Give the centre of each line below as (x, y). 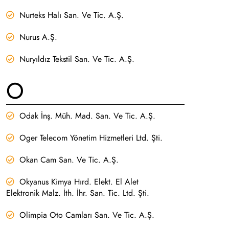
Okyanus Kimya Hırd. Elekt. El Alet (79, 182)
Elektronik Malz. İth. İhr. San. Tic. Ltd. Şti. (77, 193)
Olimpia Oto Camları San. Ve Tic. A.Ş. (87, 215)
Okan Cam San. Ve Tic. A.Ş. (69, 160)
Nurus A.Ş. (38, 37)
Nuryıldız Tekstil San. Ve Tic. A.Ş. (77, 59)
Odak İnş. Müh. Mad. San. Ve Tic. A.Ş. (87, 116)
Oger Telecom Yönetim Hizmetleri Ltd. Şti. (91, 138)
